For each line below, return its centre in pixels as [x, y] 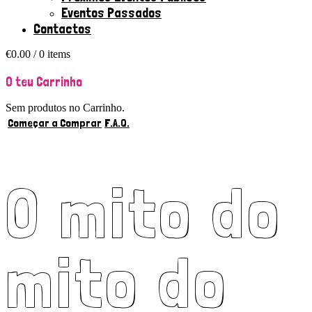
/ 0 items [50, 54]
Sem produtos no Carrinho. [65, 108]
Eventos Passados [111, 13]
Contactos [62, 29]
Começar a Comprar [55, 123]
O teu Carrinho [44, 81]
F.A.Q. [117, 123]
